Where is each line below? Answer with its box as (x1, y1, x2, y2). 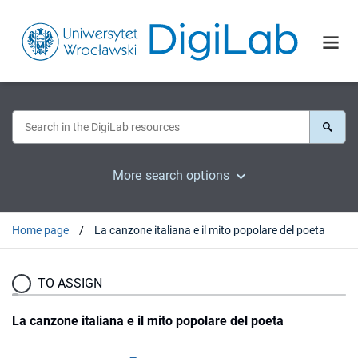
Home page (12, 223, 69, 237)
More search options (113, 167, 229, 183)
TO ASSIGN (38, 275, 102, 291)
